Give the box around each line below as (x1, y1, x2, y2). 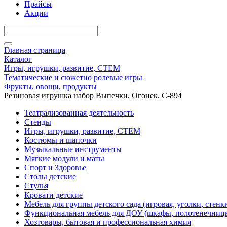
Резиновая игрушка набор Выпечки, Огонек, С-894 (4, 91, 182, 100)
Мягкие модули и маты (24, 154, 104, 163)
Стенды (24, 118, 51, 126)
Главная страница (4, 46, 65, 54)
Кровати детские (24, 191, 83, 199)
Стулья (24, 181, 48, 190)
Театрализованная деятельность (24, 108, 134, 117)
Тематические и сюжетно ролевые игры (4, 73, 142, 82)
